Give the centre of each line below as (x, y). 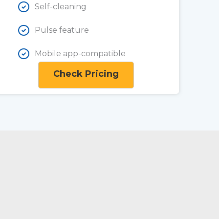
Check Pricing (86, 74)
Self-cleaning (61, 7)
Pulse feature (62, 30)
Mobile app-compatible (80, 54)
